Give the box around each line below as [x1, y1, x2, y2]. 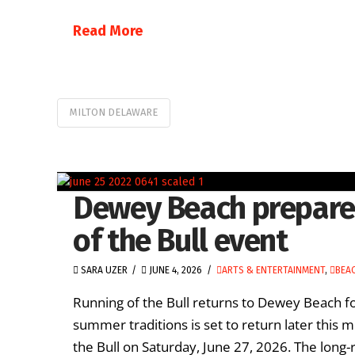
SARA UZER [78, 265, 128, 277]
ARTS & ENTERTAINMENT [221, 265, 325, 277]
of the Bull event [73, 222, 288, 260]
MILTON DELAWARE [70, 106, 158, 119]
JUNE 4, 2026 [147, 265, 203, 277]
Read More [73, 21, 143, 40]
